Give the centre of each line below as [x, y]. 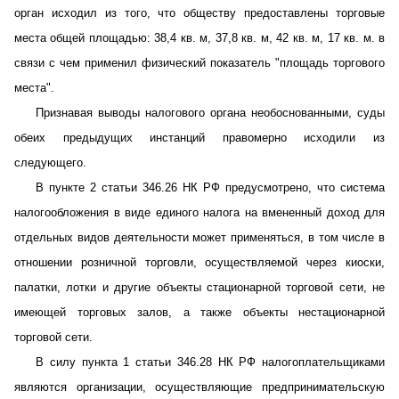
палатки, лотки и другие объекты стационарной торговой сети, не [199, 287]
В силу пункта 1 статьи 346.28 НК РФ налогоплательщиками [210, 362]
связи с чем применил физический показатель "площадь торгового [199, 63]
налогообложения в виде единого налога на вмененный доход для [199, 212]
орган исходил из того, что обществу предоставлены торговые [199, 13]
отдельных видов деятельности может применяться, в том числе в [199, 237]
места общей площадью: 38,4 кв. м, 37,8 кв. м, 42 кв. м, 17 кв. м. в [199, 38]
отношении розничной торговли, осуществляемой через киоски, [199, 262]
